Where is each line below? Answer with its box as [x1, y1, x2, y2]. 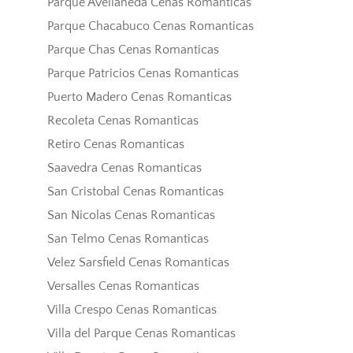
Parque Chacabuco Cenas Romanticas [46, 19, 254, 34]
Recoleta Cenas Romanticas [46, 113, 199, 128]
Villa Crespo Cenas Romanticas [46, 303, 217, 318]
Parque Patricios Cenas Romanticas [46, 66, 239, 81]
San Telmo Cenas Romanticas [46, 232, 209, 247]
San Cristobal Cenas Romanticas [46, 184, 224, 199]
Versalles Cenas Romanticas [46, 279, 199, 294]
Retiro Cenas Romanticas [46, 137, 184, 152]
